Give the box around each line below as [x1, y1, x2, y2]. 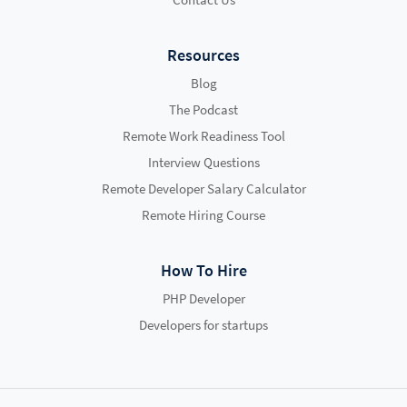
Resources [167, 45, 240, 66]
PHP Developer [162, 290, 245, 308]
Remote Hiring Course [142, 206, 265, 224]
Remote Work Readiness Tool [122, 127, 285, 145]
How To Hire [160, 260, 247, 282]
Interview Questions [147, 154, 260, 172]
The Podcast [169, 101, 238, 119]
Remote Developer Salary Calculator [101, 180, 306, 198]
